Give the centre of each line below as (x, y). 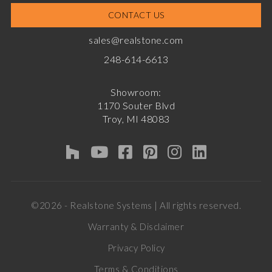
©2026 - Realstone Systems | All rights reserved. (136, 206)
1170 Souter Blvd (136, 106)
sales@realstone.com (136, 40)
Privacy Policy (136, 248)
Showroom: (136, 92)
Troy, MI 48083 (136, 119)
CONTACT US (136, 15)
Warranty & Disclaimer (136, 227)
